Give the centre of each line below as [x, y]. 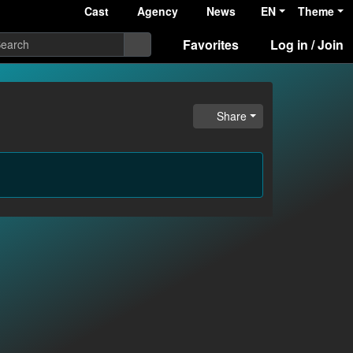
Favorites [211, 44]
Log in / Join [307, 44]
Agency [158, 11]
